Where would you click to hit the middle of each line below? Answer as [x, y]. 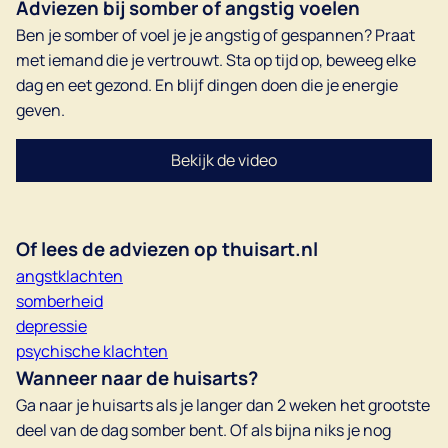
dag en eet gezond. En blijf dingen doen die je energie [207, 85]
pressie [60, 326]
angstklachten [69, 276]
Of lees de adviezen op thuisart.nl [167, 249]
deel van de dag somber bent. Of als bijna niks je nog [203, 430]
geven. [40, 110]
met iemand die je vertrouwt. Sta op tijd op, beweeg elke [216, 60]
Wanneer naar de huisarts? [137, 378]
